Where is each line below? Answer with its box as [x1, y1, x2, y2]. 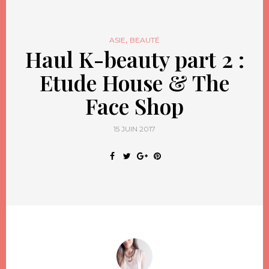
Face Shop [85, 91, 184, 120]
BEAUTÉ [130, 35, 160, 44]
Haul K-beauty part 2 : [25, 44, 244, 73]
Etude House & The [40, 67, 229, 97]
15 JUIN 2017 [113, 124, 156, 133]
